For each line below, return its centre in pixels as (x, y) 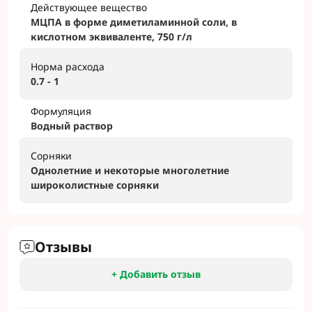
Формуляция (61, 111)
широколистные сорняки (95, 185)
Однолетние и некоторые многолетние (130, 170)
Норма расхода (68, 67)
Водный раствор (72, 126)
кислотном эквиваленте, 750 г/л (111, 37)
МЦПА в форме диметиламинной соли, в (134, 22)
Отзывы (63, 247)
